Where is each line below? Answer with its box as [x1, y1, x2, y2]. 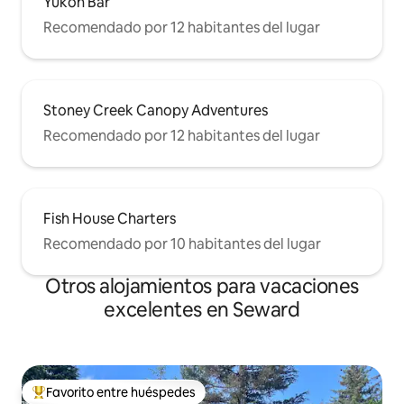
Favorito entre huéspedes [46, 384, 196, 401]
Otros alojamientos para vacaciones [44, 273, 360, 300]
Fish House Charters [43, 209, 176, 229]
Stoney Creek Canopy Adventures [43, 101, 268, 121]
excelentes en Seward [104, 297, 300, 324]
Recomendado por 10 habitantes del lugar [43, 234, 321, 254]
